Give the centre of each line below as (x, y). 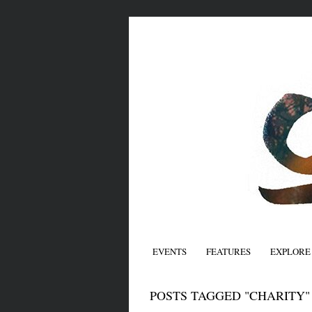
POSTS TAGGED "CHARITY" (229, 295)
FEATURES (228, 251)
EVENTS (169, 251)
